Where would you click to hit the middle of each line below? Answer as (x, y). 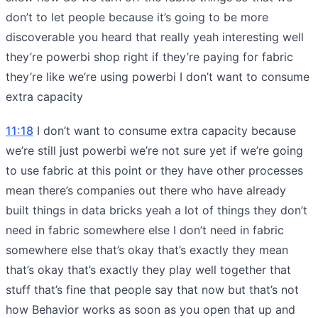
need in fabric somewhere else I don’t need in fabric (145, 230)
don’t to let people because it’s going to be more (137, 17)
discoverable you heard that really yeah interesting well (155, 37)
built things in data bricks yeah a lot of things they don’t (157, 210)
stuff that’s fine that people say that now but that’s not (152, 289)
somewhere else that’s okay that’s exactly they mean (147, 250)
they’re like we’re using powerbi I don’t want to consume (158, 76)
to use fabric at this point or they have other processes (154, 170)
